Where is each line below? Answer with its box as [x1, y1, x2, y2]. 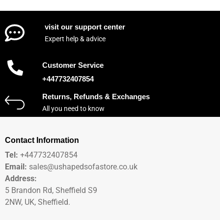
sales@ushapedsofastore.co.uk [29, 162, 137, 172]
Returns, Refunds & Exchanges [42, 92, 150, 101]
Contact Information [5, 136, 79, 145]
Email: [5, 162, 29, 172]
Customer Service [42, 60, 104, 69]
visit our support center [44, 23, 125, 31]
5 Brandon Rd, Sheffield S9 [5, 186, 97, 195]
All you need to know [42, 104, 105, 112]
